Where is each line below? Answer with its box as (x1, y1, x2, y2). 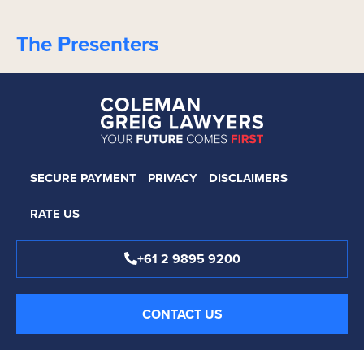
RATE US (30, 204, 80, 223)
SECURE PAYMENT (30, 168, 136, 187)
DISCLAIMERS (209, 168, 288, 187)
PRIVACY (148, 168, 197, 187)
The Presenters (16, 28, 158, 59)
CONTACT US (141, 304, 223, 323)
